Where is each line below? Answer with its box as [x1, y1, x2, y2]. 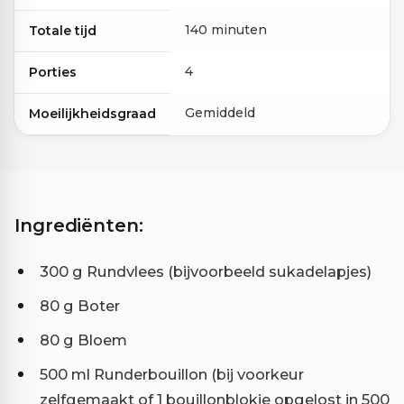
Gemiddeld [185, 104, 255, 121]
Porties [29, 63, 77, 80]
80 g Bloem [40, 330, 127, 349]
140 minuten [185, 21, 267, 38]
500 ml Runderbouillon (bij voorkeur [40, 364, 304, 383]
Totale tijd [29, 22, 96, 39]
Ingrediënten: [14, 214, 143, 236]
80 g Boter [40, 296, 120, 315]
